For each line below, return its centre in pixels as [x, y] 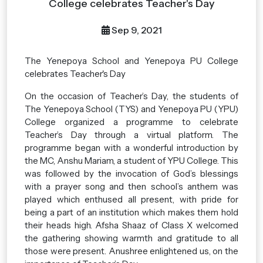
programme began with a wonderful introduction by [131, 148]
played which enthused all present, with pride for [131, 199]
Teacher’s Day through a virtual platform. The [131, 135]
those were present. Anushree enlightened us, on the [131, 251]
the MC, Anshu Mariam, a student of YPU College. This [131, 161]
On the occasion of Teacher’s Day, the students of [131, 96]
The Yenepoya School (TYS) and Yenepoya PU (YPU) [131, 109]
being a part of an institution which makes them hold [131, 212]
